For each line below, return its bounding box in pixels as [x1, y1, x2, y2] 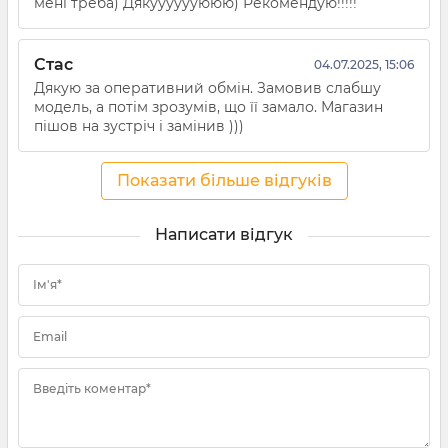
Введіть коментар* [33, 381, 151, 397]
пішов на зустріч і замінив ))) [34, 117, 244, 136]
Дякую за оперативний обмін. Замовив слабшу [34, 79, 381, 98]
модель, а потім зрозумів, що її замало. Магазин [34, 98, 383, 117]
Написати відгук [155, 225, 293, 245]
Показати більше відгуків [116, 171, 332, 191]
